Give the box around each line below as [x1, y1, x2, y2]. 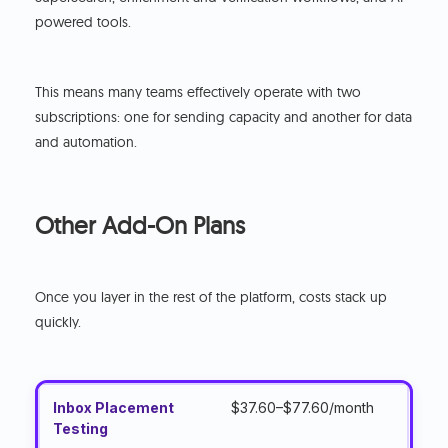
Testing [53, 420, 109, 438]
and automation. [35, 133, 138, 152]
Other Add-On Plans [35, 210, 246, 241]
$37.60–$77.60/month [231, 399, 375, 417]
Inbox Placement [53, 399, 175, 417]
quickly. [35, 313, 82, 332]
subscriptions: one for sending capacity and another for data [35, 108, 413, 127]
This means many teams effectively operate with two [35, 83, 362, 102]
